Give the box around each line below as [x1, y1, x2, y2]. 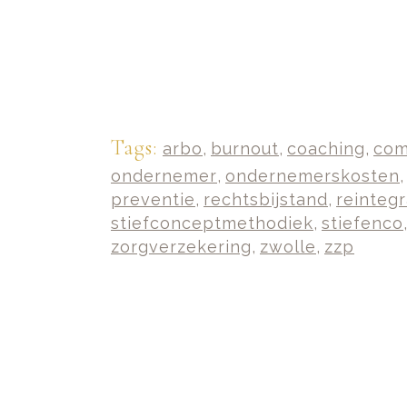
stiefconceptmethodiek [111, 213, 313, 233]
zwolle [260, 237, 316, 256]
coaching [287, 139, 365, 158]
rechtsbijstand [203, 190, 328, 209]
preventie [111, 190, 195, 209]
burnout [211, 139, 279, 158]
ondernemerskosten [225, 166, 400, 185]
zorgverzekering [111, 237, 252, 256]
